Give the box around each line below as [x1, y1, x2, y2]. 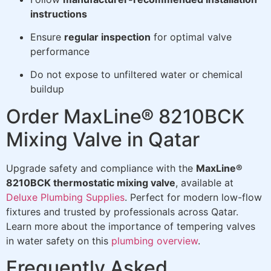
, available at [175, 176, 233, 189]
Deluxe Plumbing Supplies [6, 191, 125, 203]
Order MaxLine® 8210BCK [6, 104, 244, 128]
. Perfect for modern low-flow [125, 191, 262, 203]
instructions [30, 7, 87, 20]
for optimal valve [151, 31, 232, 44]
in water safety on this [6, 234, 111, 247]
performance [30, 45, 90, 58]
